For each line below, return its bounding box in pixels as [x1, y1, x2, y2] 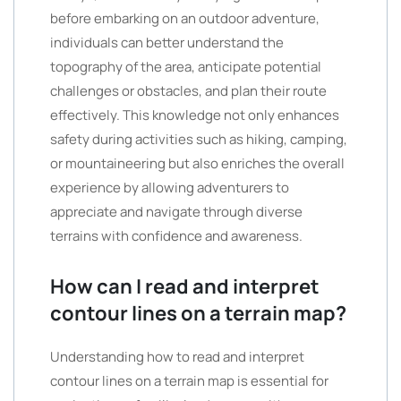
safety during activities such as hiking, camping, [50, 130, 347, 149]
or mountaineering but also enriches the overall [50, 154, 345, 173]
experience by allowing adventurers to [50, 178, 289, 197]
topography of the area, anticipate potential [50, 57, 321, 76]
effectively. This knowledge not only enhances [50, 106, 339, 124]
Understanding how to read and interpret [50, 347, 304, 366]
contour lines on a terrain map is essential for [50, 371, 328, 390]
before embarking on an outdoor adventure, [50, 9, 320, 28]
